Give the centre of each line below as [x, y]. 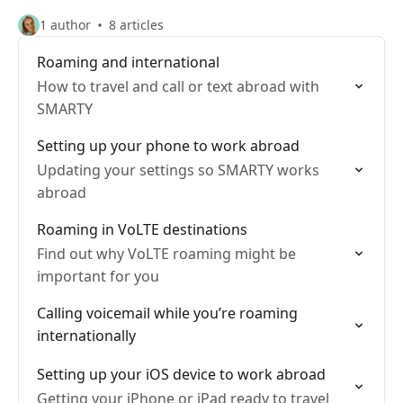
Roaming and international [128, 62]
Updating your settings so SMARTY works [178, 170]
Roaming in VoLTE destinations [142, 229]
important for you [98, 276]
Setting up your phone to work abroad [168, 146]
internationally [86, 336]
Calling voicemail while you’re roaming [167, 313]
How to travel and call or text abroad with [178, 86]
